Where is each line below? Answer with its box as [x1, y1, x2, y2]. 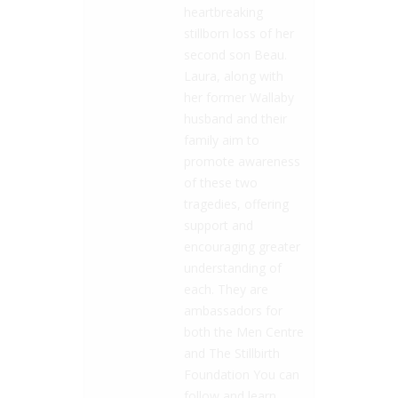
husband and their [184, 109, 287, 127]
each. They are [184, 280, 268, 298]
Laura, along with [184, 67, 283, 84]
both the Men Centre [184, 322, 304, 340]
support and [184, 216, 253, 234]
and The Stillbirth [184, 344, 280, 362]
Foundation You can [184, 365, 299, 383]
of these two [184, 173, 258, 191]
